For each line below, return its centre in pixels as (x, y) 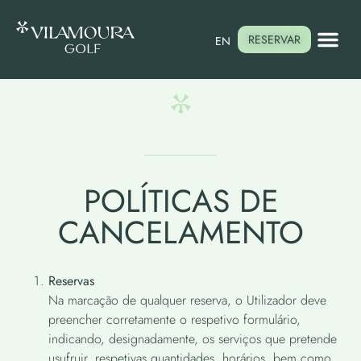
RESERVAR (274, 39)
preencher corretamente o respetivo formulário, (174, 319)
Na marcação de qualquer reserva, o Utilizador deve (187, 300)
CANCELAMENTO (180, 232)
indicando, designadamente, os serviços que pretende (193, 338)
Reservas (71, 280)
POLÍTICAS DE (180, 201)
